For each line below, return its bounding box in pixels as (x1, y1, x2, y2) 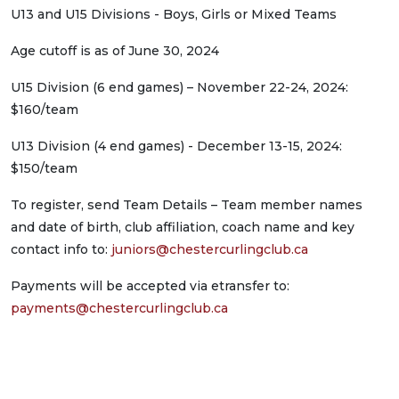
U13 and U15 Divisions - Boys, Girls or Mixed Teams (11, 6, 337, 22)
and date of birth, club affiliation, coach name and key (11, 219, 354, 235)
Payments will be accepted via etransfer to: (11, 278, 289, 294)
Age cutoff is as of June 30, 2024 (11, 43, 219, 59)
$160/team (11, 102, 78, 118)
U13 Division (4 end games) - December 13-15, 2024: (11, 138, 342, 154)
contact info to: (11, 241, 111, 257)
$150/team (11, 160, 77, 176)
